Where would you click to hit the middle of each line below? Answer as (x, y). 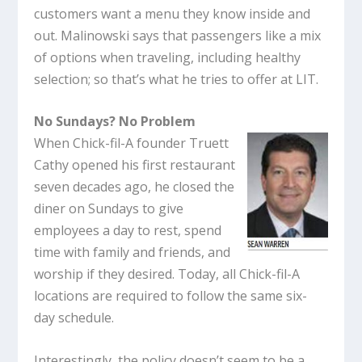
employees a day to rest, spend (128, 231)
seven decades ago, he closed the (135, 187)
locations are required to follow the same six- (171, 296)
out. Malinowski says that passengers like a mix (178, 35)
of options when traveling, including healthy (168, 57)
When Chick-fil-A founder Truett (132, 143)
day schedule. (78, 318)
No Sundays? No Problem (115, 122)
